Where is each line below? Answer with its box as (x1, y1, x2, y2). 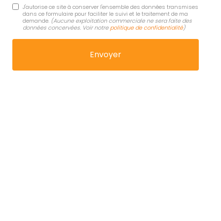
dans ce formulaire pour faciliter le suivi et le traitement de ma (22, 9, 188, 18)
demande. (22, 16, 51, 25)
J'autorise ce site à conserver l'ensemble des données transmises (22, 2, 198, 11)
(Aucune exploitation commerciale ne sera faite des (50, 16, 192, 25)
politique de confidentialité (110, 23, 183, 32)
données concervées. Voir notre (22, 23, 110, 32)
